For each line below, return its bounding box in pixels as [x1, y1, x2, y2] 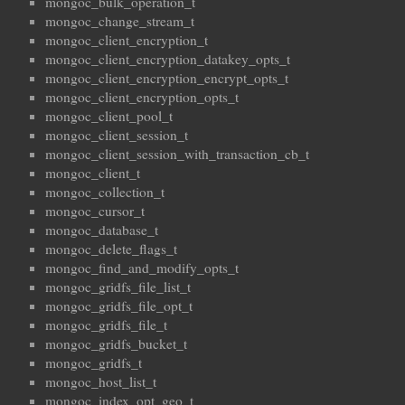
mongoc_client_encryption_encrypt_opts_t [45, 69, 288, 88]
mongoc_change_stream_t [45, 12, 194, 31]
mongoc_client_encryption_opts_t [45, 88, 239, 107]
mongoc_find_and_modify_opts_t [45, 259, 239, 278]
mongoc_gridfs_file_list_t [45, 278, 191, 297]
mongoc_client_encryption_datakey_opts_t [45, 50, 290, 69]
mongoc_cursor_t [45, 202, 145, 221]
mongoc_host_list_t [45, 372, 156, 391]
